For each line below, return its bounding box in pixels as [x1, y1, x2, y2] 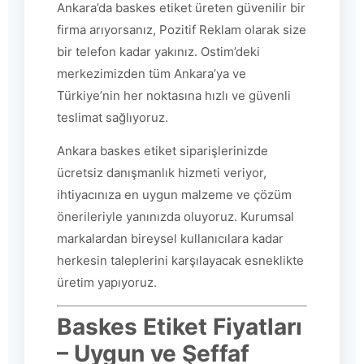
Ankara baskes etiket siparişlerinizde [57, 143, 268, 159]
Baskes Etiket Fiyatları [57, 312, 302, 340]
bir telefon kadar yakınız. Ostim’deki [57, 44, 260, 60]
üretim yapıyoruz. [57, 275, 157, 291]
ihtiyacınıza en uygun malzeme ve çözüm [57, 187, 292, 203]
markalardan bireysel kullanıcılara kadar [57, 231, 284, 247]
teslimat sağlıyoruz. [57, 110, 168, 126]
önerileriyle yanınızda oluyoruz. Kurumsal [57, 209, 294, 225]
